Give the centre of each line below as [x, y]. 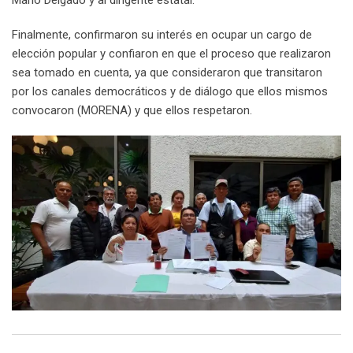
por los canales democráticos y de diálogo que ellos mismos [170, 91]
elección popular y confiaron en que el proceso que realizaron [171, 53]
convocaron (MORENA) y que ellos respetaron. [132, 110]
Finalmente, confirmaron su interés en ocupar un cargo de [162, 34]
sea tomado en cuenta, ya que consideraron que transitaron [167, 72]
